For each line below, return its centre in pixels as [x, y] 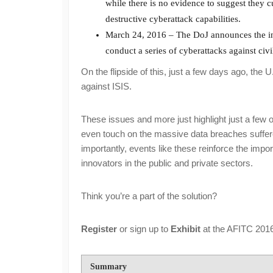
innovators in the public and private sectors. [167, 163]
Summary [108, 267]
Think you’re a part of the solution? [149, 196]
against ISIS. [106, 86]
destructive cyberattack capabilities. [173, 19]
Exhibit [186, 229]
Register [99, 229]
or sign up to [144, 229]
